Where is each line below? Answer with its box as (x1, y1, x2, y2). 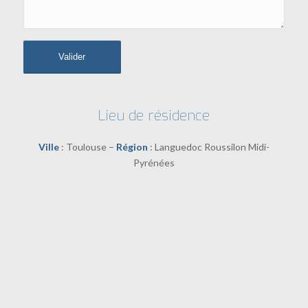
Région (115, 140, 148, 153)
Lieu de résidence (98, 106, 210, 125)
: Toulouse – (58, 140, 116, 153)
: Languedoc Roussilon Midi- (147, 140, 269, 153)
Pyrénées (133, 156, 175, 168)
